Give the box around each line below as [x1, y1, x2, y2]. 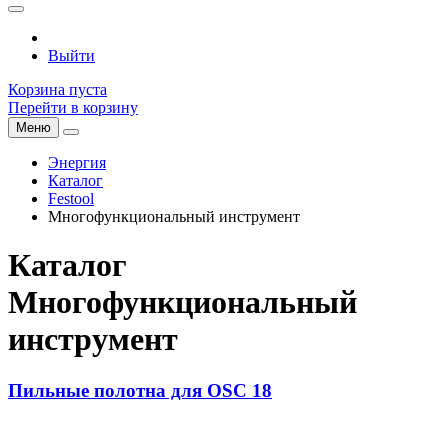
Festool [48, 190, 94, 207]
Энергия [48, 154, 106, 171]
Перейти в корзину [8, 99, 138, 116]
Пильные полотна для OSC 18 [8, 379, 272, 401]
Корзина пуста [8, 81, 107, 98]
